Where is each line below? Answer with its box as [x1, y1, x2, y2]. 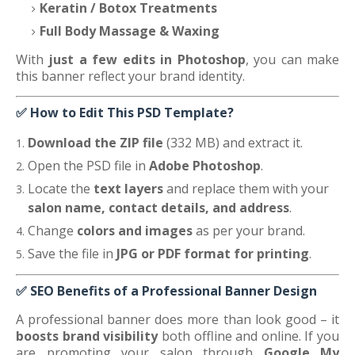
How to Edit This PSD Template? [30, 104, 234, 121]
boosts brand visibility [16, 327, 158, 345]
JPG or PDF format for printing [116, 245, 309, 262]
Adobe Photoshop [149, 157, 261, 174]
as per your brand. [193, 222, 305, 239]
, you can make [245, 51, 340, 68]
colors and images [77, 222, 193, 239]
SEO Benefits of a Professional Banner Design [30, 282, 317, 300]
